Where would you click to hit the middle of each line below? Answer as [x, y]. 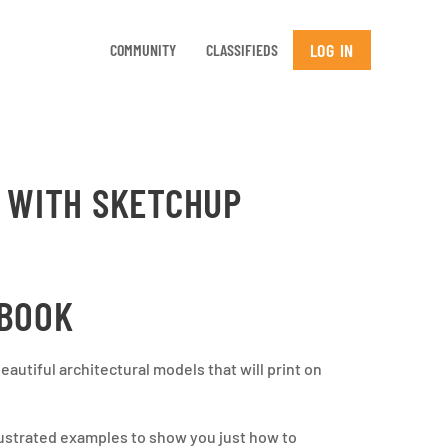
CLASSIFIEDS [241, 49]
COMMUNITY [142, 49]
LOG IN [331, 50]
